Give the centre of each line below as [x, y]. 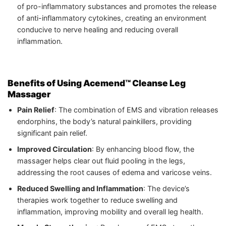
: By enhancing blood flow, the [143, 149]
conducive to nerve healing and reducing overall [97, 30]
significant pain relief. [52, 133]
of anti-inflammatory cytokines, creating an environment [111, 18]
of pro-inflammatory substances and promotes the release [117, 7]
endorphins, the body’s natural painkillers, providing [104, 122]
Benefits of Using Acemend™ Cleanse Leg [97, 83]
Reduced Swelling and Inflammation [80, 188]
